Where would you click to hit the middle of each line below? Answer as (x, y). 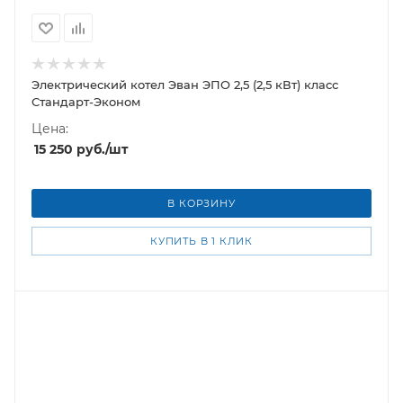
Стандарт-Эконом (86, 102)
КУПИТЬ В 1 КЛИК (201, 241)
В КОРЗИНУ (201, 203)
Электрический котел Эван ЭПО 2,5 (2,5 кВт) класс (185, 85)
